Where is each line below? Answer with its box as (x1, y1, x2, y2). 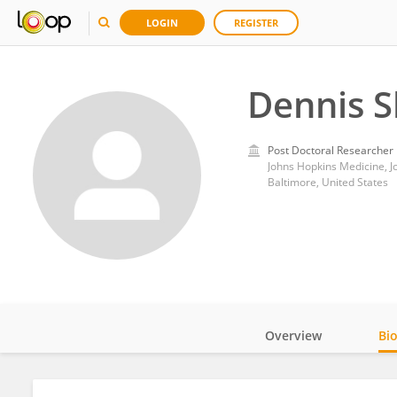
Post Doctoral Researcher (267, 143, 393, 158)
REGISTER (234, 16, 278, 29)
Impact (292, 376, 333, 393)
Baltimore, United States (267, 175, 388, 190)
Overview (265, 327, 322, 344)
